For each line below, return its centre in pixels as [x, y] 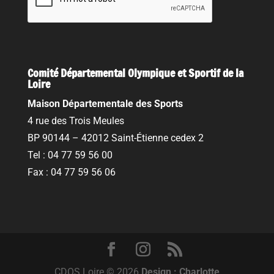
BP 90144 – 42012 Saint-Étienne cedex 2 [115, 138]
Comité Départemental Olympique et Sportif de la [135, 73]
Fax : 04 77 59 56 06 [71, 172]
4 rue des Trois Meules [76, 121]
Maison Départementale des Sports [105, 104]
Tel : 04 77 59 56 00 [70, 155]
